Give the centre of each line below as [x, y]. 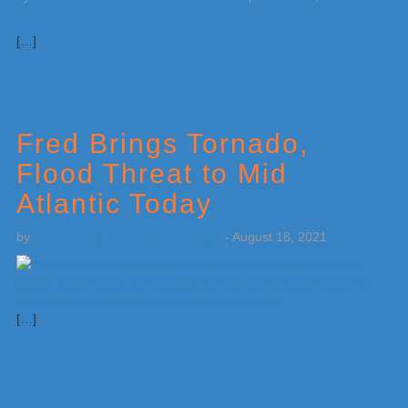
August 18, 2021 [280, 237]
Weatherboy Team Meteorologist [127, 237]
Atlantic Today [114, 204]
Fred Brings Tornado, [163, 143]
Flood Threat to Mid [152, 173]
